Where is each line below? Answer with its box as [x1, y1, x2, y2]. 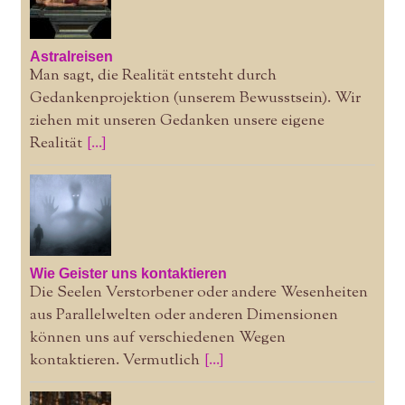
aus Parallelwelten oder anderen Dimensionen [29, 304, 338, 326]
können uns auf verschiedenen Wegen [29, 326, 286, 349]
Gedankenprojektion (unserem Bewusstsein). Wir [29, 87, 361, 109]
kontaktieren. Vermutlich [29, 349, 200, 372]
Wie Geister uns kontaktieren [29, 265, 227, 281]
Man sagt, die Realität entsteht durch [29, 64, 277, 87]
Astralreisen [29, 48, 113, 64]
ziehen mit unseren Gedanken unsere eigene [29, 109, 325, 132]
